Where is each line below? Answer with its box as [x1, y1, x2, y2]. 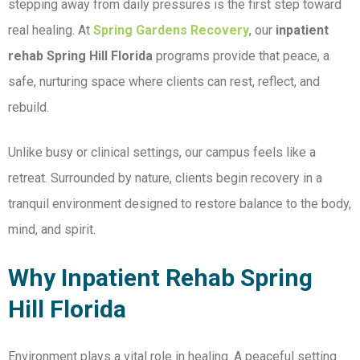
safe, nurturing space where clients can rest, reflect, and [8, 74, 320, 90]
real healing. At [8, 22, 90, 39]
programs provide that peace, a [153, 48, 329, 64]
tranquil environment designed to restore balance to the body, [8, 196, 351, 212]
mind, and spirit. [8, 222, 96, 238]
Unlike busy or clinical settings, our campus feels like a [8, 145, 316, 161]
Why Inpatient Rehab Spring [8, 264, 313, 292]
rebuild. [8, 100, 49, 116]
